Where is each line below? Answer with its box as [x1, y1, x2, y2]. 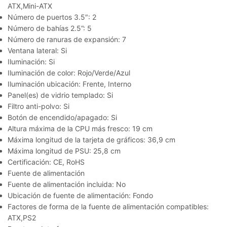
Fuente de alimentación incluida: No [8, 179, 126, 188]
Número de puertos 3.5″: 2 [8, 12, 96, 21]
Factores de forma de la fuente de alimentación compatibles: [8, 202, 209, 211]
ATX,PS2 [8, 213, 36, 222]
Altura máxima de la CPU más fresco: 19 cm [8, 124, 153, 133]
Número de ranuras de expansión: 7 [8, 34, 126, 44]
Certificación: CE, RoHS [8, 157, 85, 166]
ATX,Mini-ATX [8, 1, 52, 10]
